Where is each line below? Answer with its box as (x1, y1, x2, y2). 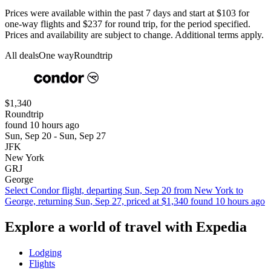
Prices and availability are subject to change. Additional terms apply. (5, 29, 264, 40)
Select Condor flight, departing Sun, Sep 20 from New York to (5, 184, 243, 195)
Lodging (29, 247, 62, 258)
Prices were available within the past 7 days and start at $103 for (5, 7, 249, 18)
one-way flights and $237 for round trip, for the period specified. (5, 18, 250, 29)
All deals (5, 50, 39, 60)
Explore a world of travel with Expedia (5, 218, 247, 235)
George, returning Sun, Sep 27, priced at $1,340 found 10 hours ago (5, 195, 265, 206)
